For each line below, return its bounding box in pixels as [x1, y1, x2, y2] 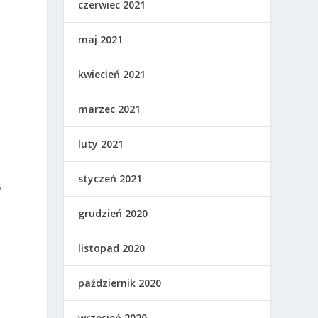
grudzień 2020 [78, 207, 148, 221]
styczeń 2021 [78, 172, 143, 186]
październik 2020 [78, 276, 162, 290]
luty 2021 [78, 137, 124, 151]
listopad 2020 [78, 241, 146, 256]
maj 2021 [78, 33, 124, 47]
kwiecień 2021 [78, 67, 146, 82]
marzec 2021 [78, 102, 141, 116]
